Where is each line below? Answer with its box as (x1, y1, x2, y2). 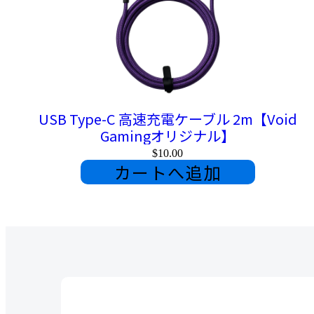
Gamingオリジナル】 (100, 125, 235, 146)
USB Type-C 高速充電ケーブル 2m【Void (38, 109, 297, 130)
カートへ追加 (114, 160, 222, 185)
